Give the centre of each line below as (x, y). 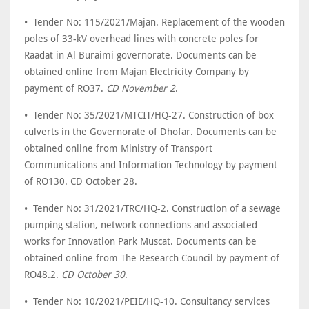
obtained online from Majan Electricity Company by (137, 72)
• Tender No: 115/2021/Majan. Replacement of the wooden (154, 22)
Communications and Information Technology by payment (151, 165)
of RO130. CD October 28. (81, 181)
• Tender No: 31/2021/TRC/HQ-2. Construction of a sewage (152, 208)
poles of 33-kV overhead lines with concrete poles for (141, 39)
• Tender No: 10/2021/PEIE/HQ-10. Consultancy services (147, 301)
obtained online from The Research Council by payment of (152, 258)
